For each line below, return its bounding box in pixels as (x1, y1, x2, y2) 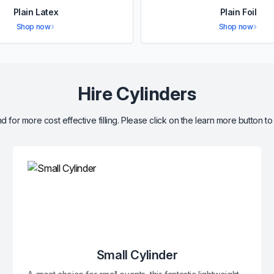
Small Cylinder (96, 248, 178, 262)
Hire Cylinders (78, 83, 196, 105)
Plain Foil (220, 7, 257, 17)
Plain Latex (13, 7, 59, 17)
